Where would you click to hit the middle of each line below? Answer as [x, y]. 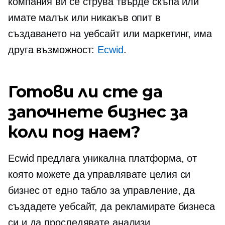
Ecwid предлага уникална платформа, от [103, 158]
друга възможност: [53, 50]
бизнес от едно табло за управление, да [102, 190]
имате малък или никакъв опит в [84, 18]
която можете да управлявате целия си [99, 174]
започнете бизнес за [98, 112]
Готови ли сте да [85, 92]
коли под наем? [74, 132]
